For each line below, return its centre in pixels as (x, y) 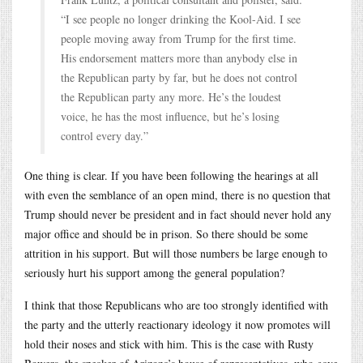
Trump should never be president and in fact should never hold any (178, 214)
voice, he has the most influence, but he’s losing (170, 116)
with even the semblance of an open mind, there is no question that (177, 194)
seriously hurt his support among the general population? (154, 272)
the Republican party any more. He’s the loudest (171, 96)
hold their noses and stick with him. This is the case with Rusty (169, 344)
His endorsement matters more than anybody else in (179, 58)
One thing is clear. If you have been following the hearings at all (171, 175)
